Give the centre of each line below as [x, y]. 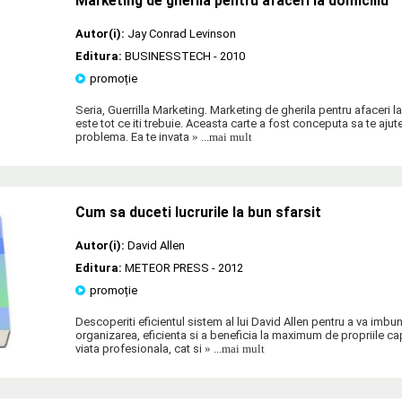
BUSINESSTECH [168, 56]
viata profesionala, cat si [139, 348]
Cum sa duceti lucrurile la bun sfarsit [198, 212]
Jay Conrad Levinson [182, 33]
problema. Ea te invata [132, 136]
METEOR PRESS [167, 267]
